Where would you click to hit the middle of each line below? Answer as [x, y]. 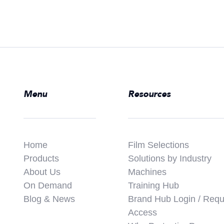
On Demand [47, 185]
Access [142, 212]
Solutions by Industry [170, 158]
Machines [147, 172]
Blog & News [49, 199]
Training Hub [153, 185]
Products [41, 158]
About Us [42, 172]
